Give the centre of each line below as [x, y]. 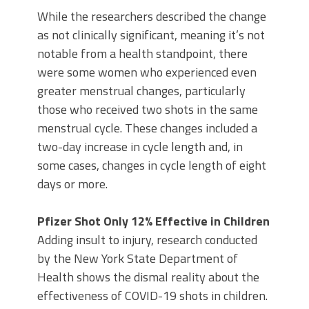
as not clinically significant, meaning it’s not [151, 35]
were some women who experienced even [147, 72]
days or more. [72, 184]
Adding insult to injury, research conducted [147, 240]
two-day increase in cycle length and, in [140, 147]
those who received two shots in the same [148, 110]
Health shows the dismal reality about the [148, 277]
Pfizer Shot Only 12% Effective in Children [153, 221]
